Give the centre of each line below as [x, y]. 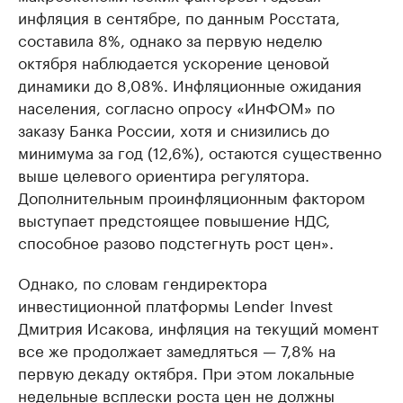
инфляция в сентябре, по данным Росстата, [179, 17]
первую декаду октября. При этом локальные [186, 372]
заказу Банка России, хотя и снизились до [174, 129]
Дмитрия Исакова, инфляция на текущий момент [198, 327]
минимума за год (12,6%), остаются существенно [200, 152]
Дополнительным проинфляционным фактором [192, 197]
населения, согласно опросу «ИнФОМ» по [176, 107]
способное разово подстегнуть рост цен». [176, 242]
